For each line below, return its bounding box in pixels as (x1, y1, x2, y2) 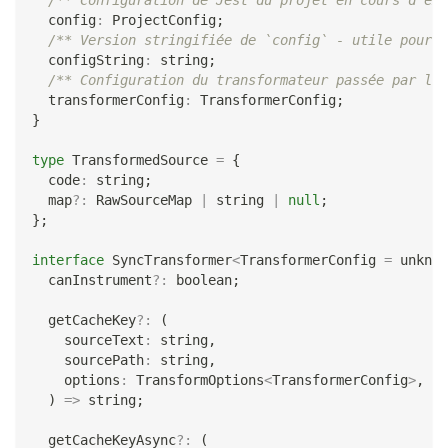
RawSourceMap (88, 192, 200, 209)
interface (32, 252, 104, 269)
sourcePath (32, 352, 144, 369)
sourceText (32, 332, 144, 349)
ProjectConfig (104, 12, 216, 29)
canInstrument (32, 272, 152, 289)
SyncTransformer (112, 252, 232, 269)
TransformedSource (72, 152, 208, 169)
